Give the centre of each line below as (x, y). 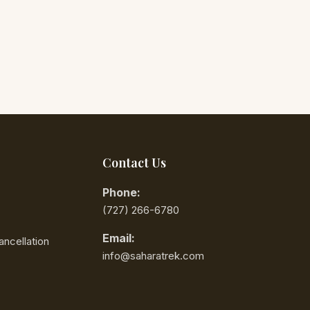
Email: (119, 238)
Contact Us (134, 163)
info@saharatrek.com (153, 256)
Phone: (121, 192)
